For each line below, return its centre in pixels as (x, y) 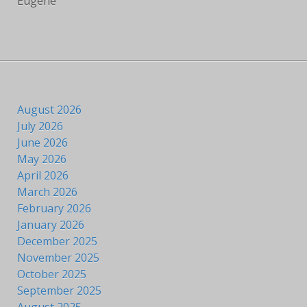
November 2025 (58, 257)
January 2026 (51, 224)
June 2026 (42, 142)
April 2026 (43, 175)
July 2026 (40, 126)
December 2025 (57, 241)
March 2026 (47, 192)
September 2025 (59, 290)
